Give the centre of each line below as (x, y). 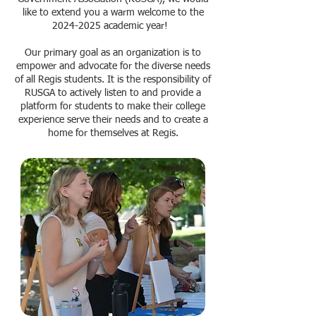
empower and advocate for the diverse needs (113, 66)
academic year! (137, 26)
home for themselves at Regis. (113, 133)
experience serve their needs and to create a (113, 120)
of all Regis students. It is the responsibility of (113, 80)
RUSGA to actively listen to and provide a (113, 93)
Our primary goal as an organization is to (113, 53)
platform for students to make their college (113, 107)
